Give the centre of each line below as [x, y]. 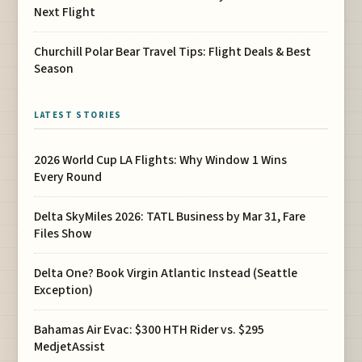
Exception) [64, 290]
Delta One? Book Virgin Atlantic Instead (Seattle [166, 273]
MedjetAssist [70, 347]
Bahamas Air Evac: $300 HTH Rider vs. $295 [149, 330]
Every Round [68, 177]
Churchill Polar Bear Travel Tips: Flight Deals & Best [173, 51]
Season [54, 68]
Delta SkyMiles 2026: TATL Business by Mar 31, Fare [170, 216]
